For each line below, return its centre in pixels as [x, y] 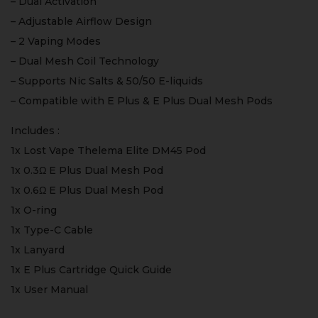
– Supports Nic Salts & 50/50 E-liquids [107, 81]
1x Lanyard [38, 250]
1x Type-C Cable [52, 230]
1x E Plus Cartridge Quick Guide [91, 269]
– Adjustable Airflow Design [81, 21]
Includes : [35, 130]
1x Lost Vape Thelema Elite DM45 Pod [108, 150]
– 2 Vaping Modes [56, 41]
